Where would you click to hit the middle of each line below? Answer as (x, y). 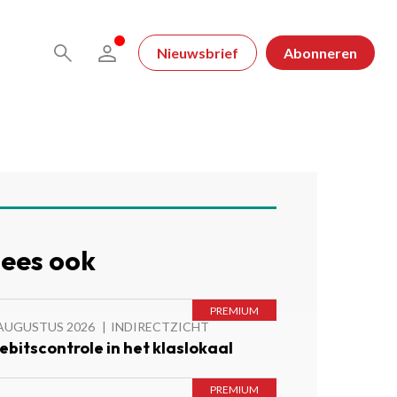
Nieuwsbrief (198, 53)
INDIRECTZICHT (160, 327)
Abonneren (320, 53)
